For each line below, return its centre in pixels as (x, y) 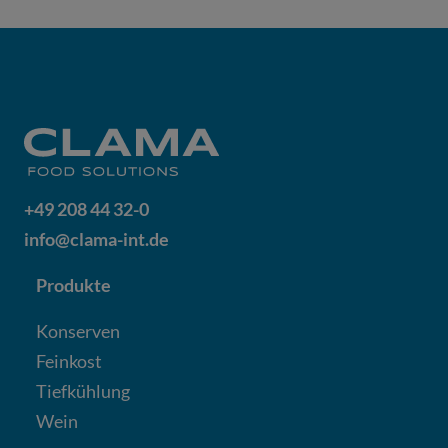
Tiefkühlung (83, 390)
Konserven (78, 330)
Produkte (73, 284)
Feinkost (69, 360)
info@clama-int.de (96, 238)
